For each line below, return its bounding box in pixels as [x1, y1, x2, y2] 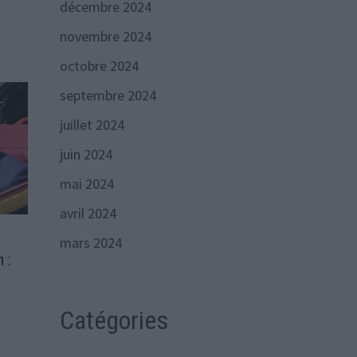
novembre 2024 [59, 26, 151, 45]
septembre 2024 [59, 85, 156, 104]
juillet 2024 [59, 115, 124, 134]
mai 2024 [59, 174, 114, 193]
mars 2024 [59, 233, 122, 252]
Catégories [59, 304, 168, 335]
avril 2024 [59, 203, 116, 222]
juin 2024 [59, 144, 112, 163]
